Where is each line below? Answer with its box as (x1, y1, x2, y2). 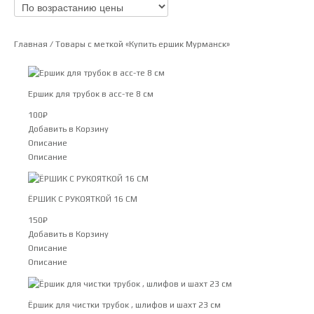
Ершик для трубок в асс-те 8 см (28, 89, 153, 100)
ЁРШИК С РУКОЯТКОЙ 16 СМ (28, 194, 137, 205)
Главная (14, 39, 48, 50)
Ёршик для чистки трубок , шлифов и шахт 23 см (28, 299, 221, 310)
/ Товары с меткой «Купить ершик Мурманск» (48, 39, 230, 50)
